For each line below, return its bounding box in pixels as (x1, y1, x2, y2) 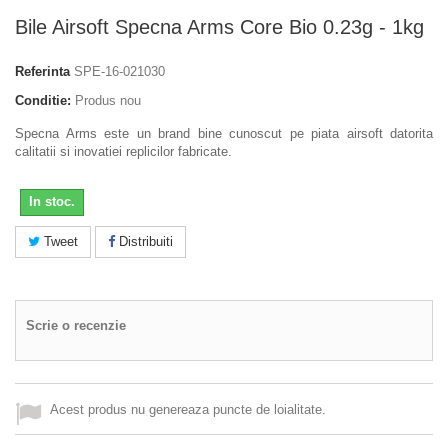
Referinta (15, 64, 70, 80)
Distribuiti (115, 234, 173, 250)
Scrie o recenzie (26, 318, 126, 334)
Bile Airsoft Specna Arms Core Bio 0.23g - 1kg (15, 16, 424, 39)
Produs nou (75, 93, 141, 109)
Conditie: (15, 93, 71, 109)
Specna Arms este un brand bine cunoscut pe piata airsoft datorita (15, 126, 433, 142)
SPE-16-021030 (74, 64, 165, 80)
